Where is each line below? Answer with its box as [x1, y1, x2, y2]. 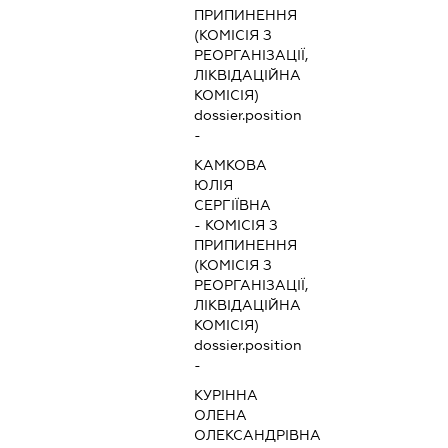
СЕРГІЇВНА [194, 197, 272, 214]
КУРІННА [194, 387, 259, 404]
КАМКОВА [194, 157, 268, 174]
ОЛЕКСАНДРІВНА [194, 427, 322, 444]
